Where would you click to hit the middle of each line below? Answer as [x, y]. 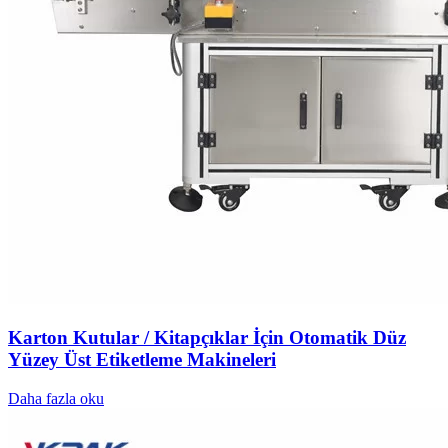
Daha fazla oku [56, 398]
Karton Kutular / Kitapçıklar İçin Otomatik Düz [207, 338]
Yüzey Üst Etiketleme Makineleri [142, 360]
